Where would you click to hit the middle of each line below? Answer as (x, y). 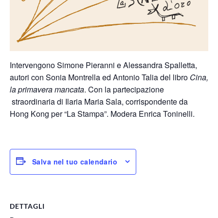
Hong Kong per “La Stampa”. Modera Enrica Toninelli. (102, 113)
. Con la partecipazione (124, 89)
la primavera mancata (47, 89)
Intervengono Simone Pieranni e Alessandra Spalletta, (103, 65)
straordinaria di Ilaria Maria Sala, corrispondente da (99, 101)
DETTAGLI (27, 206)
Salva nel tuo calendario (75, 162)
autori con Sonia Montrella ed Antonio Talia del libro (100, 77)
